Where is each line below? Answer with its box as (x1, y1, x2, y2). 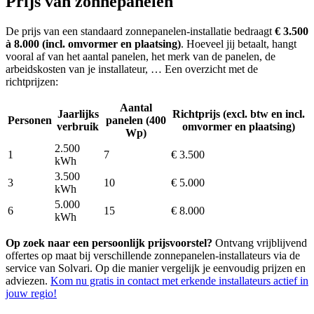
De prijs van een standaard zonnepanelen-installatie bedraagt (6, 25, 272, 37)
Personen (8, 114, 52, 126)
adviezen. (6, 274, 50, 287)
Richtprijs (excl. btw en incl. (172, 107, 305, 120)
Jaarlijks (57, 107, 99, 120)
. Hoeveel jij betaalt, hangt (181, 37, 296, 50)
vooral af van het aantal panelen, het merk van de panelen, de (6, 50, 275, 62)
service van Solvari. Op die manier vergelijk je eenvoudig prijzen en (6, 261, 306, 274)
